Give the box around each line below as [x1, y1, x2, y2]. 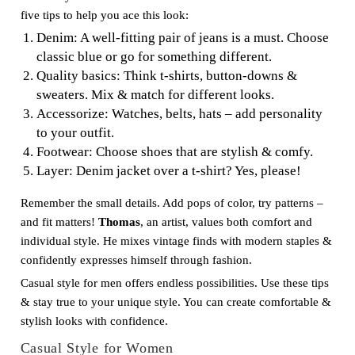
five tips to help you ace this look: [20, 9, 189, 21]
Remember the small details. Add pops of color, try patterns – [20, 197, 323, 209]
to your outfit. [36, 125, 114, 140]
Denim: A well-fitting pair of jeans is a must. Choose [36, 30, 329, 45]
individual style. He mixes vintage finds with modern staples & [20, 235, 332, 247]
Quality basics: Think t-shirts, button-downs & [36, 68, 297, 83]
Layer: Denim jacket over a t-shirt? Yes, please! [36, 163, 301, 178]
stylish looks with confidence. [20, 315, 168, 327]
